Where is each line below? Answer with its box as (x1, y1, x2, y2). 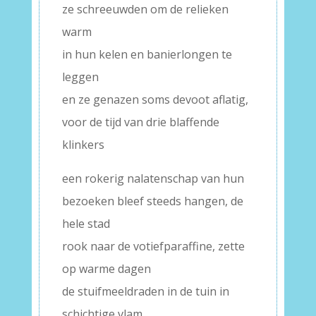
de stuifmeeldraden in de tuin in (61, 284, 229, 300)
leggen (61, 69, 99, 85)
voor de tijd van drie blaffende (61, 114, 219, 130)
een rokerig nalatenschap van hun (61, 171, 244, 187)
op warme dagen (61, 261, 151, 277)
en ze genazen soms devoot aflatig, (61, 92, 248, 108)
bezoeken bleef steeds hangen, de (61, 193, 243, 209)
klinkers (61, 137, 104, 153)
